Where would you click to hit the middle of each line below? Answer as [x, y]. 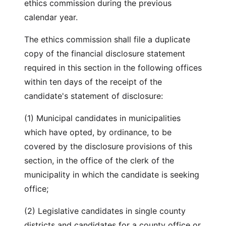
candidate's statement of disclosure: [94, 96]
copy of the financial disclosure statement [105, 53]
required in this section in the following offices [113, 68]
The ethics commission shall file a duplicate [107, 39]
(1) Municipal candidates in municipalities [102, 118]
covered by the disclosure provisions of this [108, 146]
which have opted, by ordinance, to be [98, 132]
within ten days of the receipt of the [93, 82]
